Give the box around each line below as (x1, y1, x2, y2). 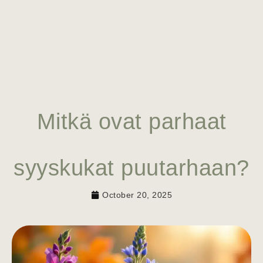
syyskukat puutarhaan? (14, 154, 249, 180)
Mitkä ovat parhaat (36, 108, 227, 134)
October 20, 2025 (102, 190, 172, 200)
